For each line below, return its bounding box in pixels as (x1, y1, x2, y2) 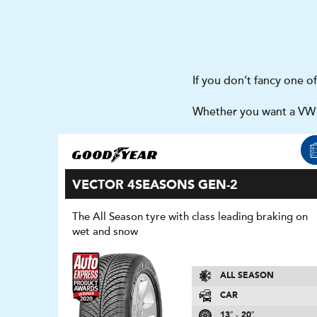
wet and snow (72, 225, 139, 238)
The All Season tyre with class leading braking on (72, 210, 309, 223)
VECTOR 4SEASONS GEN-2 (72, 179, 238, 192)
